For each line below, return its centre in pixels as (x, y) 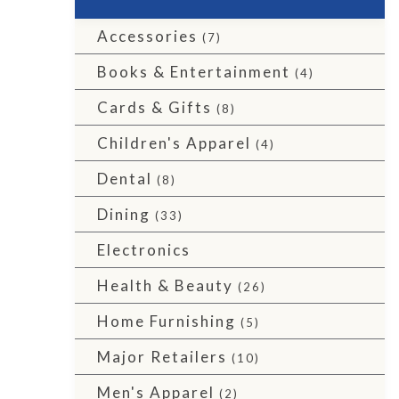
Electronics (144, 250)
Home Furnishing (167, 321)
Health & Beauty (165, 285)
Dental (125, 179)
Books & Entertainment (194, 72)
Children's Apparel (174, 143)
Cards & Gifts (155, 107)
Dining (124, 214)
